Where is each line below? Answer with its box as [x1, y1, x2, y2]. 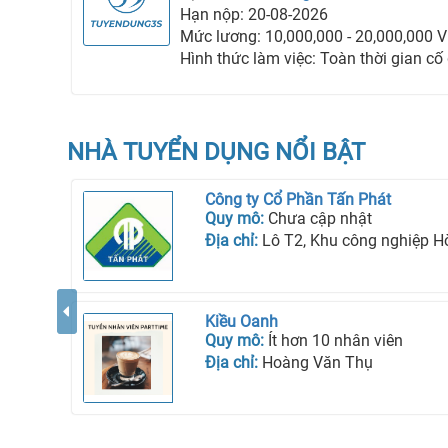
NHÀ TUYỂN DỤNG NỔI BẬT [67, 138, 366, 166]
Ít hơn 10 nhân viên [267, 331, 403, 350]
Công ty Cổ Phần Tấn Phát [204, 190, 391, 209]
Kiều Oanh [204, 312, 278, 331]
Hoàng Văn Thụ [261, 353, 373, 372]
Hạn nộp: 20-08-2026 [180, 5, 329, 24]
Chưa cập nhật [267, 209, 372, 228]
